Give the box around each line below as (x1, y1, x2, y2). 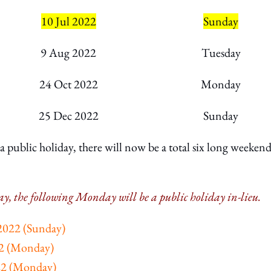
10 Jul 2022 (41, 13, 96, 29)
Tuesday (201, 45, 241, 60)
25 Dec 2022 (38, 108, 99, 123)
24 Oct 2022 (39, 76, 98, 92)
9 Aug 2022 (41, 45, 96, 60)
